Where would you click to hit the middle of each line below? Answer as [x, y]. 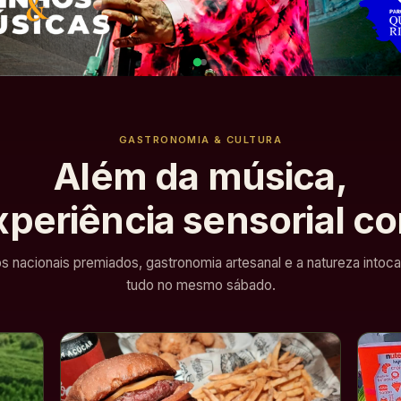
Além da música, [200, 176]
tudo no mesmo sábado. [200, 285]
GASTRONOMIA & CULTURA [200, 139]
